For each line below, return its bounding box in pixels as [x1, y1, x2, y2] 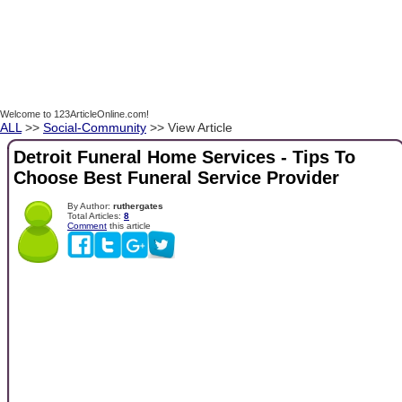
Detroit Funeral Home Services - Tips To [13, 147, 355, 168]
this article [107, 220, 151, 231]
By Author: [67, 200, 113, 211]
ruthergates [113, 200, 163, 211]
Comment [67, 220, 107, 231]
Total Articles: [67, 210, 124, 221]
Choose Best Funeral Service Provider [13, 168, 339, 188]
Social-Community [43, 120, 146, 135]
